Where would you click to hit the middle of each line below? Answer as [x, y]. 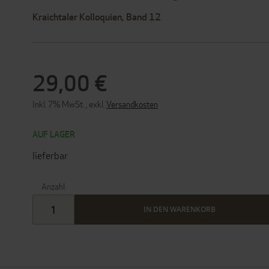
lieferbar [50, 156]
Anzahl [53, 186]
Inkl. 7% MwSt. [59, 104]
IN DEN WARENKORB [179, 209]
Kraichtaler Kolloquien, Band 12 [97, 17]
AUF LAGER [54, 134]
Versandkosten [132, 104]
